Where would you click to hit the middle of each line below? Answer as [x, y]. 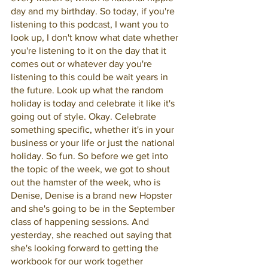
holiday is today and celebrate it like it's [94, 103]
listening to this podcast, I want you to [91, 24]
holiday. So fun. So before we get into [91, 156]
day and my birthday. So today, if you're [94, 11]
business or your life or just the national [94, 143]
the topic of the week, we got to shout [92, 169]
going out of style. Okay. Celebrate [85, 116]
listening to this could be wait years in [91, 77]
